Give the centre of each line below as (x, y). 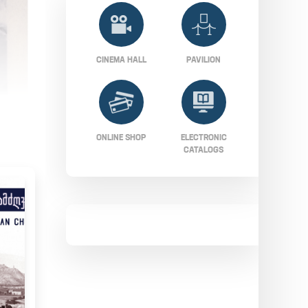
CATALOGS (203, 150)
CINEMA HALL (121, 59)
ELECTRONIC (203, 137)
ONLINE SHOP (121, 137)
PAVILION (203, 59)
